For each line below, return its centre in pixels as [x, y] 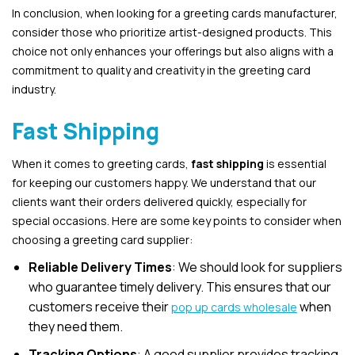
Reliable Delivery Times [100, 267]
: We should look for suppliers [257, 267]
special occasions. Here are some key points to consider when [177, 221]
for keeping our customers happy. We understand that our [164, 183]
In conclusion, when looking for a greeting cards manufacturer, [175, 13]
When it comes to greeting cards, [101, 164]
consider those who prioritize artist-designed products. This [172, 32]
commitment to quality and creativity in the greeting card [161, 71]
